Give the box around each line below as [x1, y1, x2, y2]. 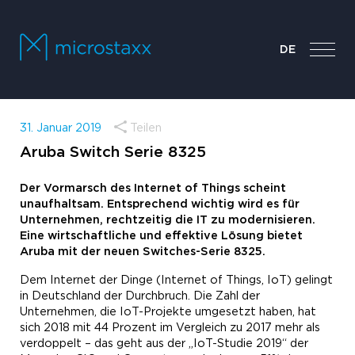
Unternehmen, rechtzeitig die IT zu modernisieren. [20, 214, 315, 227]
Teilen [130, 122, 162, 135]
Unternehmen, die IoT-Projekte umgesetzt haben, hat [20, 306, 316, 319]
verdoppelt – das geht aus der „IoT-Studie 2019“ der [20, 338, 308, 350]
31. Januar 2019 [20, 122, 105, 135]
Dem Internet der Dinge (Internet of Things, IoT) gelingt [20, 274, 333, 287]
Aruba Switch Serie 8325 [20, 145, 206, 161]
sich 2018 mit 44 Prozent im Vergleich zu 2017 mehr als [20, 322, 320, 334]
